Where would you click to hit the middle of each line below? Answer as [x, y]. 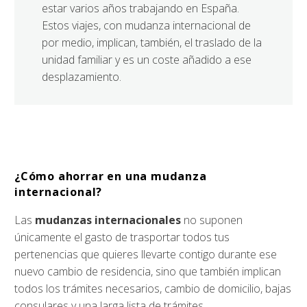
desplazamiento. [82, 77]
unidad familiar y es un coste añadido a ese [147, 60]
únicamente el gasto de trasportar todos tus [122, 237]
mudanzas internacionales [108, 220]
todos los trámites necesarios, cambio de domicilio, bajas [153, 289]
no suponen [212, 220]
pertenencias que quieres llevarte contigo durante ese [146, 255]
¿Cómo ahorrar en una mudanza [111, 176]
